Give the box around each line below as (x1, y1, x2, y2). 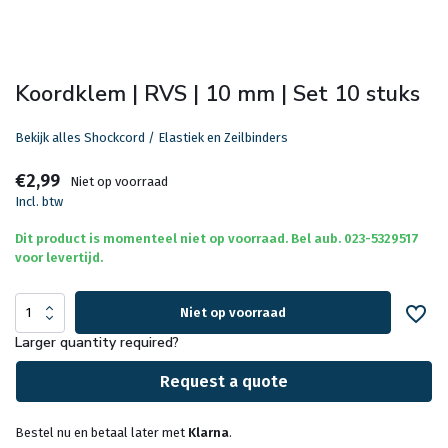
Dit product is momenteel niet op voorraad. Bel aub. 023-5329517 (15, 231, 419, 246)
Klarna (188, 425, 229, 440)
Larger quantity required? (15, 333, 179, 352)
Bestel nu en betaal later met (15, 425, 188, 440)
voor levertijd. (15, 250, 103, 265)
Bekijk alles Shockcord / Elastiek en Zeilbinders (15, 130, 288, 145)
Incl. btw (15, 194, 63, 209)
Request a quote (160, 372, 288, 391)
